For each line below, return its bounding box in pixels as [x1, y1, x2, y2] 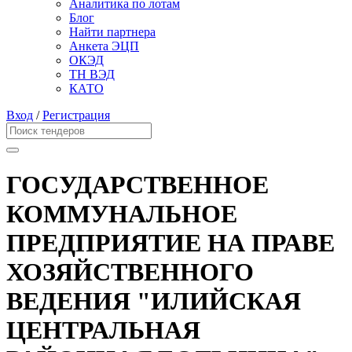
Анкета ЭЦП [69, 39, 139, 53]
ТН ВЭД [69, 68, 115, 82]
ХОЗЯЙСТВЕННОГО [6, 257, 254, 286]
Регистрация [42, 108, 110, 123]
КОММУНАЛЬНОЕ [6, 199, 237, 228]
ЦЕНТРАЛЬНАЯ [6, 315, 200, 344]
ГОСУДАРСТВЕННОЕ [6, 170, 269, 199]
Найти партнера [69, 25, 156, 39]
